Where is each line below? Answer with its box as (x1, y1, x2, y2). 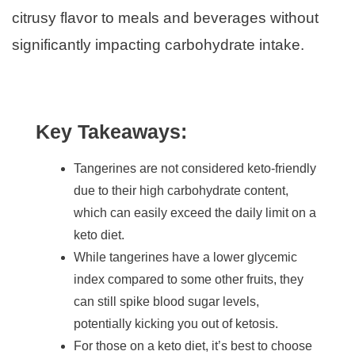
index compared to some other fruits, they (74, 273, 303, 287)
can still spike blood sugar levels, (74, 295, 259, 309)
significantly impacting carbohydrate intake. (12, 36, 304, 54)
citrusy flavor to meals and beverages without (12, 10, 319, 27)
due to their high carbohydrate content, (74, 184, 288, 198)
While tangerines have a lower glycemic (74, 250, 297, 265)
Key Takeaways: (36, 120, 187, 143)
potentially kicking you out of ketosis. (74, 317, 278, 331)
